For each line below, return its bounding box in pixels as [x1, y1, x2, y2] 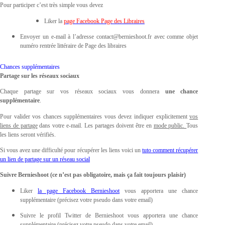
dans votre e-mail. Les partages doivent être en [37, 122, 154, 129]
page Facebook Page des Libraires [64, 17, 145, 25]
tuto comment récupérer [142, 146, 198, 154]
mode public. [153, 122, 187, 129]
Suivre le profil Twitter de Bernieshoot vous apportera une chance [20, 211, 198, 219]
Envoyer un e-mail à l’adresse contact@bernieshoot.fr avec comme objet [20, 33, 198, 40]
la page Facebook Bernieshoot [38, 187, 120, 194]
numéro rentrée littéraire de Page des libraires [20, 42, 127, 49]
